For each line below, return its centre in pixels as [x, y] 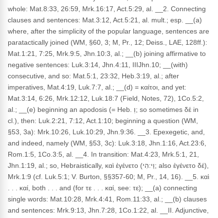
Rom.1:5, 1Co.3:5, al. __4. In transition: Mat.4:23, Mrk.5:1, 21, [103, 154]
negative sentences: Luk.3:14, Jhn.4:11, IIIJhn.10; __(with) [98, 65]
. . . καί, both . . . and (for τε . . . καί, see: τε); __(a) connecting [102, 188]
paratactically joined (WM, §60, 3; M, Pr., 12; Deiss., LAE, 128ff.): [108, 42]
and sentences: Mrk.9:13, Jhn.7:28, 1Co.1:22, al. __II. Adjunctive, [108, 210]
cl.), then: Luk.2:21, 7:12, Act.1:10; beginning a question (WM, [103, 121]
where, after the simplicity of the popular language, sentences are [109, 31]
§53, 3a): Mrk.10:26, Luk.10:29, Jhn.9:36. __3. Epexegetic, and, [106, 132]
